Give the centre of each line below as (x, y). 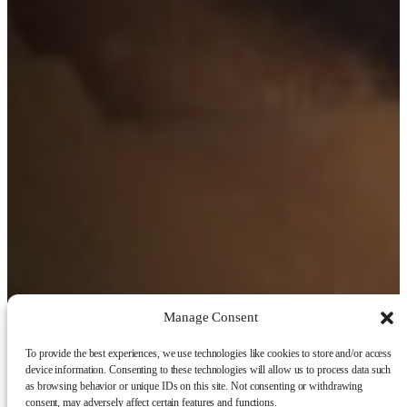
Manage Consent (211, 317)
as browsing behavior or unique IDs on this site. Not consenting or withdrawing (194, 386)
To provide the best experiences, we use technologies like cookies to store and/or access (209, 353)
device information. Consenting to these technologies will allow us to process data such (208, 370)
